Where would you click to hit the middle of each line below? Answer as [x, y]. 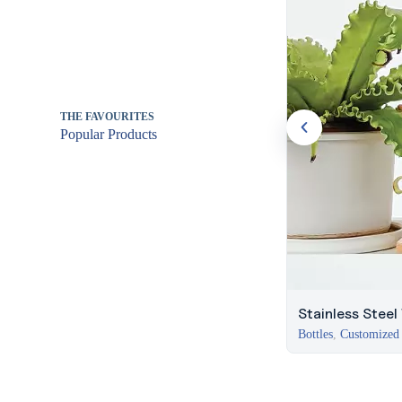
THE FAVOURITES [108, 116]
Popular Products [109, 134]
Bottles [316, 334]
